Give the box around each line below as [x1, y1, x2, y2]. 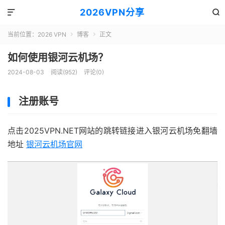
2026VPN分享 [80, 7, 145, 18]
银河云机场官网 [26, 139, 82, 149]
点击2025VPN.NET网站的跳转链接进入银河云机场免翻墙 [8, 126, 217, 136]
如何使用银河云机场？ [8, 52, 108, 64]
